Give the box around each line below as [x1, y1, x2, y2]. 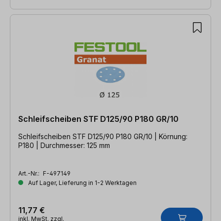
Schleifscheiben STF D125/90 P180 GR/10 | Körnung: [18, 132, 187, 141]
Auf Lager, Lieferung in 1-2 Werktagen [27, 179, 137, 186]
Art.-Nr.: [18, 169, 41, 177]
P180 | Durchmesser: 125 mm [18, 141, 110, 149]
